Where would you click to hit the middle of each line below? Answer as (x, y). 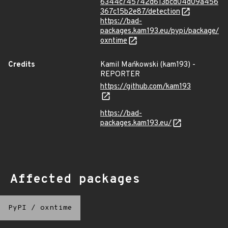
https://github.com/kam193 (146, 87)
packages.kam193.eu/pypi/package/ (160, 31)
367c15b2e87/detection (140, 12)
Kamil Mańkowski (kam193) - (148, 65)
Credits (22, 65)
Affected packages (75, 180)
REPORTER (120, 75)
